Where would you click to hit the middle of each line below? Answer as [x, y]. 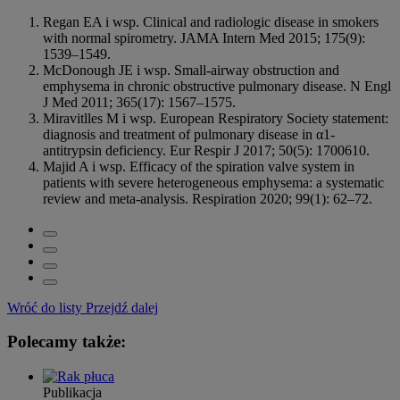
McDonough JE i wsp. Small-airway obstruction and [191, 70]
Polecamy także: [67, 342]
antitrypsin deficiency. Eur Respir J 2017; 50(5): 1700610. [206, 150]
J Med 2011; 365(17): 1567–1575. [139, 102]
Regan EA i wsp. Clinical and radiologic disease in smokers [211, 21]
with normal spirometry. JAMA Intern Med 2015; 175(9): [204, 37]
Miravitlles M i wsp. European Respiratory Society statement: [216, 118]
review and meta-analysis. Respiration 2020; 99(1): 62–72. [208, 198]
